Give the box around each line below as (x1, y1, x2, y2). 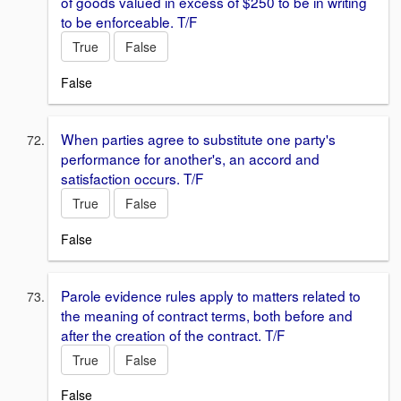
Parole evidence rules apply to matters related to (61, 285, 361, 305)
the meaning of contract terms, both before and (61, 304, 353, 325)
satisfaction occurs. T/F (61, 167, 203, 188)
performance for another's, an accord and (61, 148, 320, 168)
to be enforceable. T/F (61, 12, 197, 32)
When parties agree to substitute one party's (61, 128, 336, 149)
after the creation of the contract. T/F (61, 324, 285, 345)
